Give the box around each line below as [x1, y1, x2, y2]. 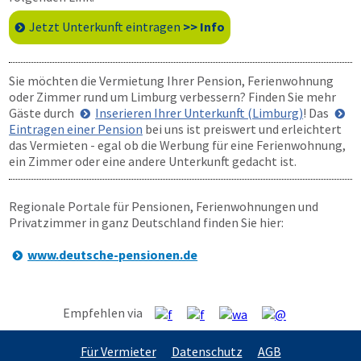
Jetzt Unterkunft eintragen [28, 19, 183, 35]
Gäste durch [9, 105, 77, 121]
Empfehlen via [63, 305, 155, 321]
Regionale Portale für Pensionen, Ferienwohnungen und [9, 198, 318, 214]
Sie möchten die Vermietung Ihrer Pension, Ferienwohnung [9, 73, 334, 89]
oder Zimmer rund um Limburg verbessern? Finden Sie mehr [9, 89, 336, 105]
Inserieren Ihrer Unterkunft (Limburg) [95, 105, 304, 121]
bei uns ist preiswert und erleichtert [143, 121, 342, 137]
